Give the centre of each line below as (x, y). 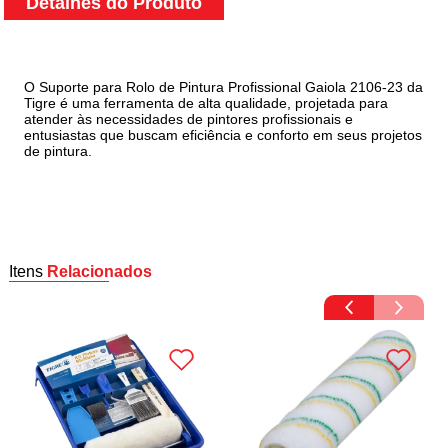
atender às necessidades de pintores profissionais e (189, 119)
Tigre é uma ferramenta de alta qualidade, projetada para (206, 103)
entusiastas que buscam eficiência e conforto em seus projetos (223, 135)
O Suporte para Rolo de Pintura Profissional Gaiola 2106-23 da (224, 87)
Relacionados (100, 272)
